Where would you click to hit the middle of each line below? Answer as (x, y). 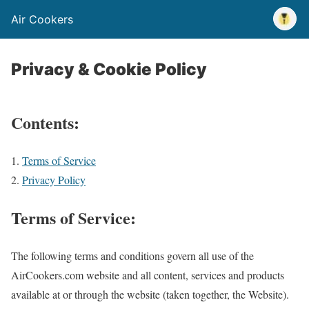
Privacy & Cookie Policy (109, 69)
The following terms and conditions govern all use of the (132, 255)
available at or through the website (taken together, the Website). (150, 294)
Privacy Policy (54, 179)
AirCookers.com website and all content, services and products (148, 275)
